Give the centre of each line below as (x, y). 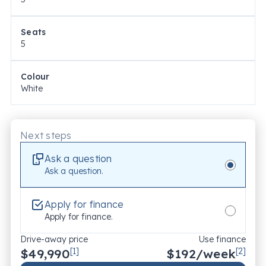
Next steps (46, 136)
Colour (35, 77)
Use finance (222, 240)
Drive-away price (54, 240)
